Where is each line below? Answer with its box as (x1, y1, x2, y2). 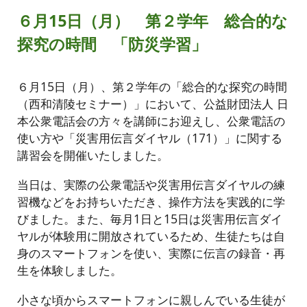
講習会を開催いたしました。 (17, 147, 169, 163)
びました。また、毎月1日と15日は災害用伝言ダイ (17, 210, 283, 227)
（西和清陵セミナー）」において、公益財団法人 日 (17, 95, 289, 112)
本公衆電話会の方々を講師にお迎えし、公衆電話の (17, 112, 286, 129)
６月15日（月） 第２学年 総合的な (17, 10, 288, 32)
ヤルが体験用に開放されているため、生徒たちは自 (17, 228, 286, 244)
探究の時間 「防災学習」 (17, 34, 208, 55)
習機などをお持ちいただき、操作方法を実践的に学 (17, 193, 286, 210)
